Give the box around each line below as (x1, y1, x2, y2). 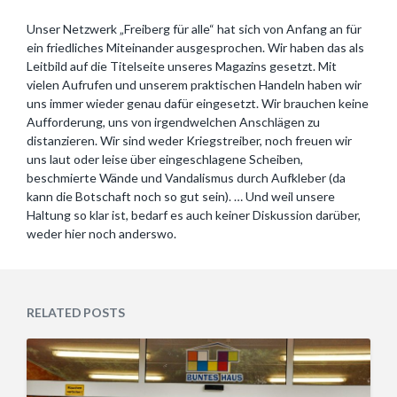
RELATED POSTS (27, 304, 126, 320)
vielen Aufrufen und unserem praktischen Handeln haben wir (27, 76, 362, 92)
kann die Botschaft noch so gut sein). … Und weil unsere (27, 188, 335, 204)
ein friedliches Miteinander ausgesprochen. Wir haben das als (27, 39, 364, 55)
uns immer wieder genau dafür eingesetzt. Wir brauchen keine (27, 95, 369, 111)
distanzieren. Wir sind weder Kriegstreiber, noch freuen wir (27, 132, 352, 148)
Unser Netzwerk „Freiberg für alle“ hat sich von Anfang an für (27, 20, 362, 36)
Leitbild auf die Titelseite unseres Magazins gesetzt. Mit (27, 58, 337, 74)
